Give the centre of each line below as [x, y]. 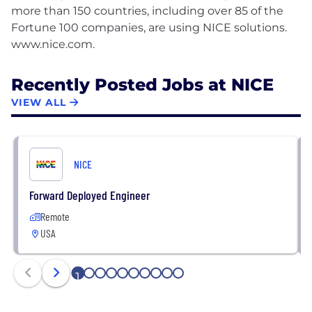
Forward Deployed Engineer [89, 195]
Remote [55, 216]
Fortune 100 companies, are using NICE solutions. [149, 27]
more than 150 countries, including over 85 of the [147, 10]
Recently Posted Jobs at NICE [142, 84]
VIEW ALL [39, 103]
